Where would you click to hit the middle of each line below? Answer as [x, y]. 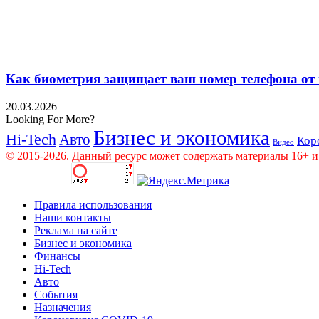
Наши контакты [73, 217]
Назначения [63, 307]
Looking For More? [50, 119]
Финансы [57, 256]
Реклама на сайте [76, 230]
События [56, 294]
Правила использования [93, 204]
